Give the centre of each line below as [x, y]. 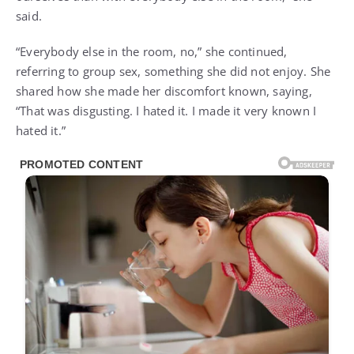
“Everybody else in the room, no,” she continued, [152, 52]
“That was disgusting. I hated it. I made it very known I [166, 111]
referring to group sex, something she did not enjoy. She [173, 72]
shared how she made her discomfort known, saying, [164, 91]
